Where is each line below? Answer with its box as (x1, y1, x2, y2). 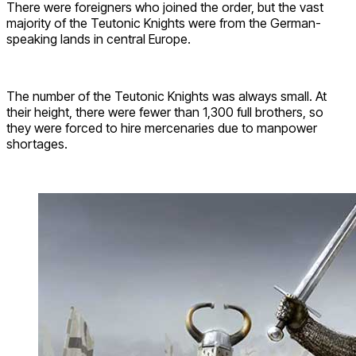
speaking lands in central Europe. (6, 30, 191, 47)
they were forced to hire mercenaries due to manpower (6, 119, 317, 136)
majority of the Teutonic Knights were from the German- (6, 14, 321, 31)
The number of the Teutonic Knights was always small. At (6, 87, 327, 104)
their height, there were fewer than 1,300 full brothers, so (6, 103, 323, 120)
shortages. (6, 135, 68, 152)
